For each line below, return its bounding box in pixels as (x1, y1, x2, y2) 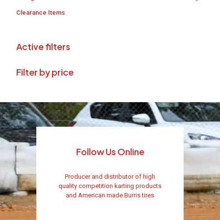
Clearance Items (16, 9, 65, 17)
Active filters (16, 41, 70, 53)
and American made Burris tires (66, 192, 154, 199)
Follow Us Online (76, 146, 144, 158)
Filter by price (16, 66, 74, 78)
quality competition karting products (58, 182, 162, 190)
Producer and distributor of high (65, 173, 155, 181)
